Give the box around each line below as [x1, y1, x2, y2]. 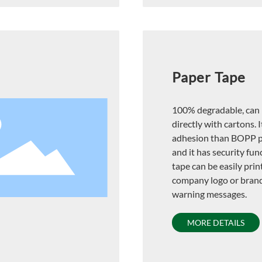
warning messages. [171, 188, 247, 199]
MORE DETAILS [187, 217, 244, 227]
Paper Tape [171, 68, 246, 85]
